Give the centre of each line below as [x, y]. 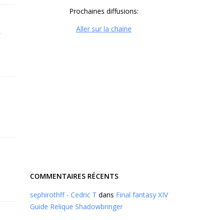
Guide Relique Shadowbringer [76, 206]
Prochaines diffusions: [104, 11]
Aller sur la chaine [104, 29]
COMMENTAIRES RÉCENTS [74, 176]
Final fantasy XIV [142, 195]
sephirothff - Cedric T [63, 195]
